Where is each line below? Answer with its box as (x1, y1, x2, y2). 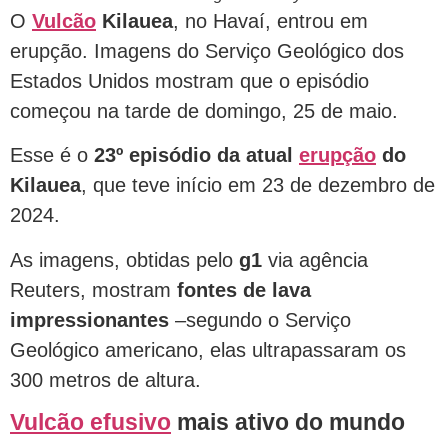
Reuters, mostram (10, 278, 177, 301)
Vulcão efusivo (10, 409, 171, 436)
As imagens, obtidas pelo (10, 248, 239, 271)
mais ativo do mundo (171, 409, 405, 436)
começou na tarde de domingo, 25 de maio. (10, 100, 398, 122)
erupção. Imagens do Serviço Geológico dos (10, 40, 404, 62)
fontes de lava (177, 278, 311, 301)
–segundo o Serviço (169, 308, 351, 331)
